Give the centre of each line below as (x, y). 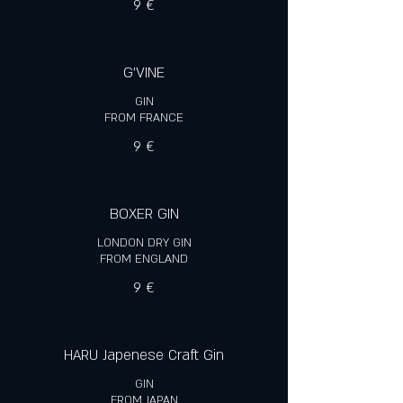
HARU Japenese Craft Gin (144, 355)
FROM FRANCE (144, 118)
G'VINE (144, 73)
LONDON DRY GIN (144, 243)
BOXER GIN (144, 214)
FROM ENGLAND (144, 259)
